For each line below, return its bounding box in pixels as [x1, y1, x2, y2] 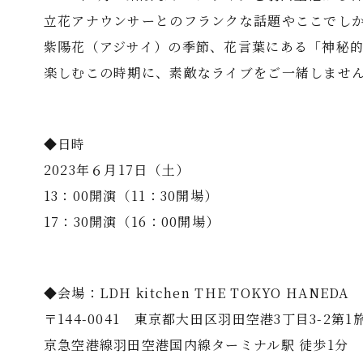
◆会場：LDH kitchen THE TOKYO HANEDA [43, 284, 349, 302]
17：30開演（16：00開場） [43, 212, 220, 231]
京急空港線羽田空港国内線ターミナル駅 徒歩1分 [43, 335, 349, 354]
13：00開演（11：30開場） [43, 186, 219, 205]
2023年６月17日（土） [43, 160, 190, 179]
